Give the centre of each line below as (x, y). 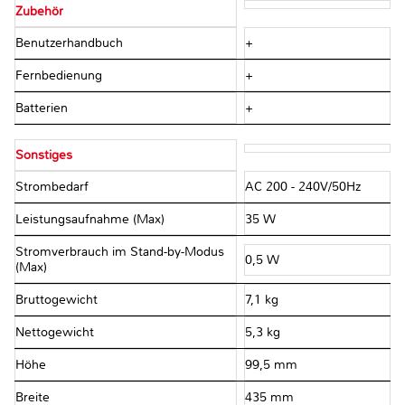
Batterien (43, 108)
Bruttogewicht (58, 300)
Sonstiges (44, 155)
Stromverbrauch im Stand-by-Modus (120, 252)
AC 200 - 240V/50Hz (302, 187)
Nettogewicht (57, 333)
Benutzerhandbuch (71, 43)
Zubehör (39, 12)
